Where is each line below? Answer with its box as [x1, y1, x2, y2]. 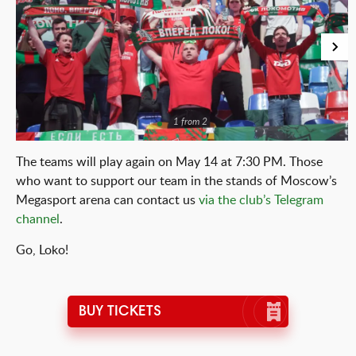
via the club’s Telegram [199, 194, 323, 207]
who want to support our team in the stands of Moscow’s [16, 175, 337, 188]
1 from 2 [172, 117, 207, 126]
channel [16, 213, 60, 226]
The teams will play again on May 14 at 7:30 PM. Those [16, 156, 323, 168]
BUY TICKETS [78, 305, 161, 319]
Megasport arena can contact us [16, 194, 199, 207]
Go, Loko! [16, 244, 68, 257]
